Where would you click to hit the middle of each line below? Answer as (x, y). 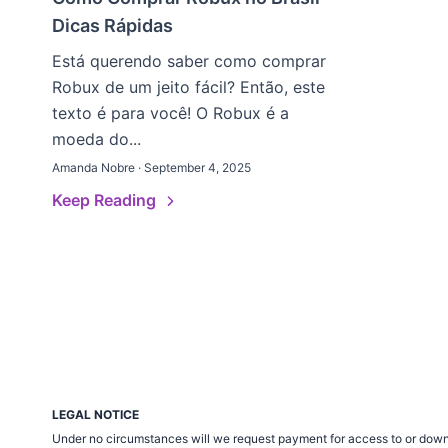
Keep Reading (106, 200)
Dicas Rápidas (112, 25)
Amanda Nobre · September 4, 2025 (151, 167)
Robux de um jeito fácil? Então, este (188, 87)
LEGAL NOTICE (95, 414)
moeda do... (96, 139)
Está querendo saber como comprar (189, 61)
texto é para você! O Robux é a (170, 113)
